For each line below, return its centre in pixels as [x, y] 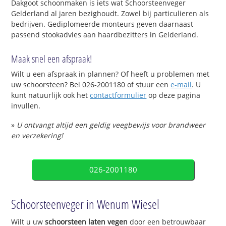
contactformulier [118, 95]
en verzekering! [37, 136]
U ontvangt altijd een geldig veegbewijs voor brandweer [111, 125]
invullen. [26, 106]
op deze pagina [174, 95]
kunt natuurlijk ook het [51, 95]
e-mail [181, 85]
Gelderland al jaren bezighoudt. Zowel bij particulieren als [110, 13]
